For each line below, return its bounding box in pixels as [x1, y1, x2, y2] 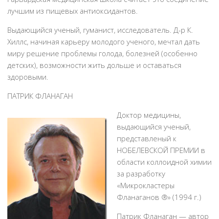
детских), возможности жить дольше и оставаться [7, 60, 181, 70]
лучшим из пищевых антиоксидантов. [7, 6, 138, 16]
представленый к [117, 133, 176, 143]
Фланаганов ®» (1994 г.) [117, 192, 201, 202]
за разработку [117, 169, 165, 178]
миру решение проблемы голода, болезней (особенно [7, 48, 197, 58]
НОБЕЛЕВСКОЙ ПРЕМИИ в [117, 145, 205, 155]
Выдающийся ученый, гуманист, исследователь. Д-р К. [7, 25, 193, 35]
